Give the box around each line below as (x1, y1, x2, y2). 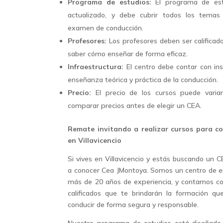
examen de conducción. (68, 23, 144, 33)
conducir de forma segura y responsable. (68, 200, 199, 210)
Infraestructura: (68, 62, 124, 72)
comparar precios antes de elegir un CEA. (68, 101, 202, 111)
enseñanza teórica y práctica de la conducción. (68, 75, 219, 85)
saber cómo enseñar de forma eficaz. (68, 49, 188, 59)
